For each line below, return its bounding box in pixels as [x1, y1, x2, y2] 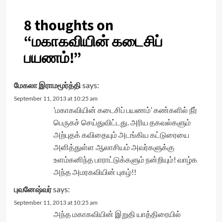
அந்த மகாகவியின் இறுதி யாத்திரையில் [53, 209, 181, 219]
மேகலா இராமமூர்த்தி [13, 80, 81, 90]
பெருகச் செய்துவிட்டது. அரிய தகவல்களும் [53, 117, 191, 127]
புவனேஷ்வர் [13, 184, 52, 194]
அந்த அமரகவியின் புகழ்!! [53, 167, 136, 176]
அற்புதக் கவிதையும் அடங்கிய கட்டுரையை [53, 130, 189, 139]
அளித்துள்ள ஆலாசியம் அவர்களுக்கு [53, 142, 174, 152]
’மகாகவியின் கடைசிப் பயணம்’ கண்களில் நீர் [53, 105, 197, 114]
